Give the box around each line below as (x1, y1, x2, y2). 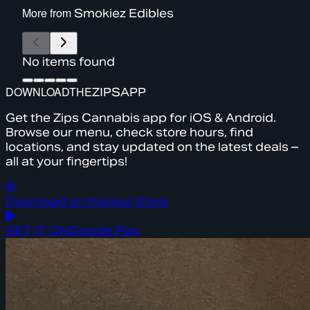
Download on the (6, 194, 107, 209)
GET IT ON (6, 223, 69, 238)
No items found (22, 54, 115, 69)
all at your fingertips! (6, 154, 127, 169)
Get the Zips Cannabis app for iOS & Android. (6, 110, 276, 125)
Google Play (69, 223, 140, 238)
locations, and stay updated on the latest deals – (6, 139, 298, 154)
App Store (107, 194, 169, 209)
